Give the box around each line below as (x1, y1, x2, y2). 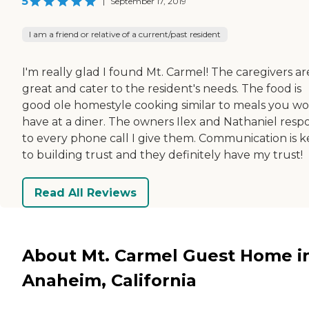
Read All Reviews (34, 186, 137, 199)
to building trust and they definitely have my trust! (22, 148, 303, 162)
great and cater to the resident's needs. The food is (22, 82, 301, 96)
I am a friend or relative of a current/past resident (29, 29, 221, 40)
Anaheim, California (22, 270, 197, 290)
